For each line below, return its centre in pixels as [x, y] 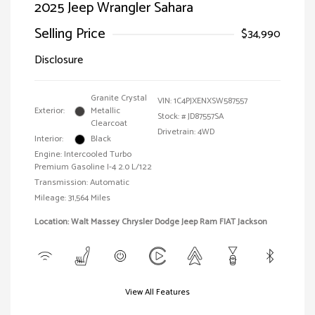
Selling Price [70, 34]
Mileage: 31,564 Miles [72, 198]
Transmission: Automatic [82, 183]
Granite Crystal [119, 98]
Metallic [105, 111]
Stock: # [172, 117]
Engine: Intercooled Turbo [83, 155]
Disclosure [59, 60]
